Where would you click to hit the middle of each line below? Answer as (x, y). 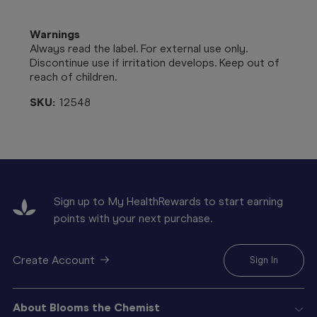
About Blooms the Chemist (86, 307)
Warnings (55, 34)
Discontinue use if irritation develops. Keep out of (155, 62)
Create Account (54, 260)
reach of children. (73, 76)
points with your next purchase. (133, 218)
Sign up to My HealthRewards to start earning (168, 201)
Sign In (264, 260)
